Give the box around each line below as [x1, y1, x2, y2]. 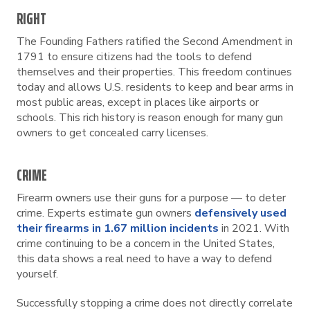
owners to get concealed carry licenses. [17, 125, 208, 140]
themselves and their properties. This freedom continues [17, 64, 292, 80]
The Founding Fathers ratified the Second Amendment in [17, 34, 293, 49]
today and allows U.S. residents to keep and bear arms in [17, 80, 293, 95]
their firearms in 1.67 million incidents [17, 221, 219, 236]
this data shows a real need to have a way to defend [17, 251, 272, 266]
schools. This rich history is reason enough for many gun [17, 110, 283, 125]
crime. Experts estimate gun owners [17, 206, 194, 221]
